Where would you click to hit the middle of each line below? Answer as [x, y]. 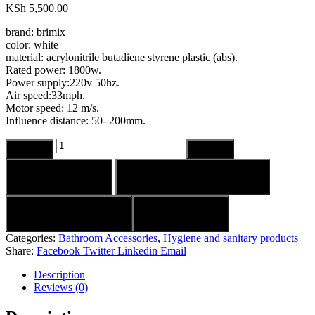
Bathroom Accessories [108, 238]
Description [59, 274]
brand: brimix [36, 32]
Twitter [99, 250]
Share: [20, 250]
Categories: [32, 238]
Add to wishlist [69, 213]
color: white [32, 44]
